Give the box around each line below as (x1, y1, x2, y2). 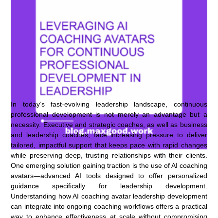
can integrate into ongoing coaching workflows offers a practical (11, 202, 207, 210)
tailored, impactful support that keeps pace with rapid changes (11, 141, 207, 149)
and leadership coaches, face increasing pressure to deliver (11, 130, 207, 139)
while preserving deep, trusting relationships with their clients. (11, 151, 207, 159)
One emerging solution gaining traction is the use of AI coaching (11, 161, 207, 169)
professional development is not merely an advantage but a (11, 110, 207, 118)
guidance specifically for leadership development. (11, 182, 207, 190)
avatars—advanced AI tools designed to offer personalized (11, 171, 207, 180)
